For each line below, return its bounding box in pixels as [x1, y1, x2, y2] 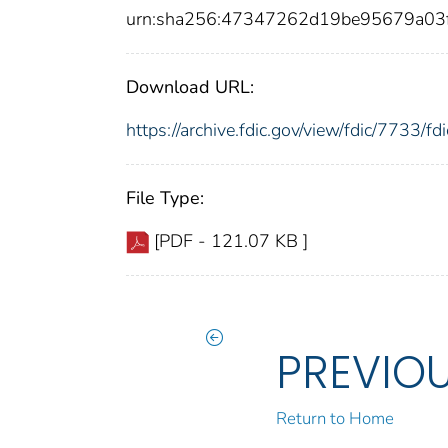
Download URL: [126, 75, 254, 100]
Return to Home [276, 407, 395, 431]
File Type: [126, 186, 204, 211]
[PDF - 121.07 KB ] [154, 229, 308, 254]
